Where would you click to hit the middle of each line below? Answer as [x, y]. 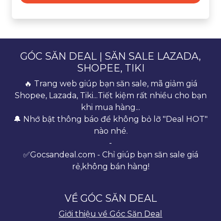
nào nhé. [110, 131]
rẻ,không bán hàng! [110, 166]
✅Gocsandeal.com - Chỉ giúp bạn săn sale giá [110, 154]
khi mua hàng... [110, 107]
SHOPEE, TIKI [110, 68]
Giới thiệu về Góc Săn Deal [110, 214]
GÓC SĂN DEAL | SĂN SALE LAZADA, [110, 56]
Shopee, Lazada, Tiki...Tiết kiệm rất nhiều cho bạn [110, 95]
